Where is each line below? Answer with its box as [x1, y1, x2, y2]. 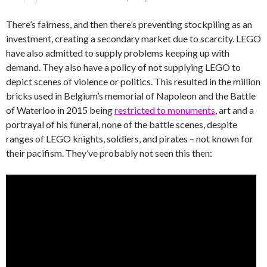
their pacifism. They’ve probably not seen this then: [6, 147, 212, 159]
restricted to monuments [114, 104, 215, 116]
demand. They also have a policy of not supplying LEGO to [6, 61, 241, 73]
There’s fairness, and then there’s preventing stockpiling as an [6, 18, 252, 30]
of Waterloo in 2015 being [6, 104, 114, 116]
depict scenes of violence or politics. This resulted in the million [6, 76, 260, 87]
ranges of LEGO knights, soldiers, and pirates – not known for [6, 133, 253, 144]
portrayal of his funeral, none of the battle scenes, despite [6, 119, 237, 130]
